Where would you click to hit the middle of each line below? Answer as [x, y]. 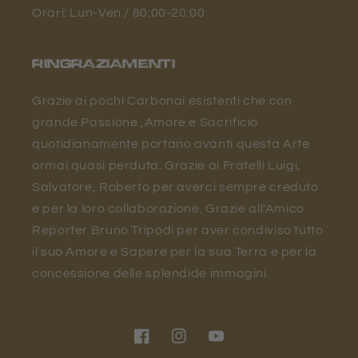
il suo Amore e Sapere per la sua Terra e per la [175, 251]
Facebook [163, 345]
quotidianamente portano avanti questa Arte [171, 143]
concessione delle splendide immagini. [151, 273]
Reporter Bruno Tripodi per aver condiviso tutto [178, 230]
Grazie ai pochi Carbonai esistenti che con [162, 100]
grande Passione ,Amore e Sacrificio [145, 122]
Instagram [201, 345]
